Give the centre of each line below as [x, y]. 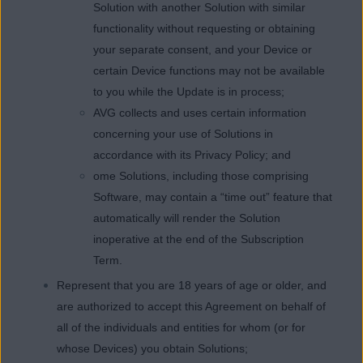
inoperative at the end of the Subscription [199, 239]
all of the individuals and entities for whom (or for [181, 328]
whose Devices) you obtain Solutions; [152, 349]
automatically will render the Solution [187, 218]
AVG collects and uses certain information [200, 113]
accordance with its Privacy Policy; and [192, 155]
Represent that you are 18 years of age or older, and [192, 286]
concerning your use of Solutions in [183, 134]
